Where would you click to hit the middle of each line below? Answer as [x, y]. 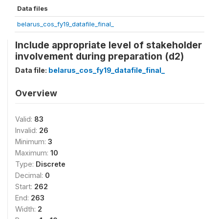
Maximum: [33, 153]
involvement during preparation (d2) [99, 56]
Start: [25, 186]
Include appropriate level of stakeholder [109, 45]
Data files [33, 8]
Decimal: [30, 175]
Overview [36, 93]
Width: [26, 209]
